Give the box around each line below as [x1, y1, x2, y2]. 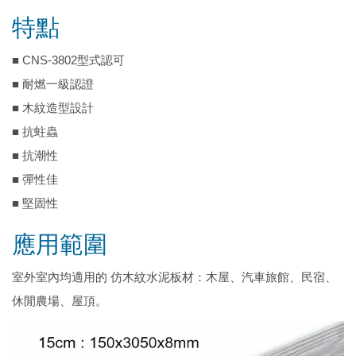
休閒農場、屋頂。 [12, 293, 107, 308]
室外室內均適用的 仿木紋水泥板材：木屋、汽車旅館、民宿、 [12, 269, 337, 284]
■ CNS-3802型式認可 [12, 52, 125, 67]
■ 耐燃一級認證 [12, 76, 94, 91]
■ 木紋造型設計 [12, 100, 94, 114]
